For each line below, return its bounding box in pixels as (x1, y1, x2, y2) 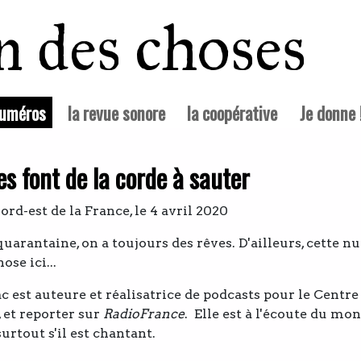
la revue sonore (68, 99, 166, 127)
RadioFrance (103, 306, 185, 322)
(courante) (45, 98, 114, 126)
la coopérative (187, 99, 278, 127)
